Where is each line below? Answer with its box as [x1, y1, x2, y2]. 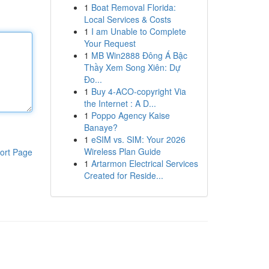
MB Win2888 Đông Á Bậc [91, 49, 187, 61]
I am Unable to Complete [91, 25, 186, 37]
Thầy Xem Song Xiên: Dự [83, 61, 181, 73]
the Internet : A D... [83, 97, 156, 109]
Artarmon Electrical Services [91, 157, 198, 169]
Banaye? [83, 121, 118, 133]
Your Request [83, 37, 136, 49]
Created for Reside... [83, 169, 163, 181]
